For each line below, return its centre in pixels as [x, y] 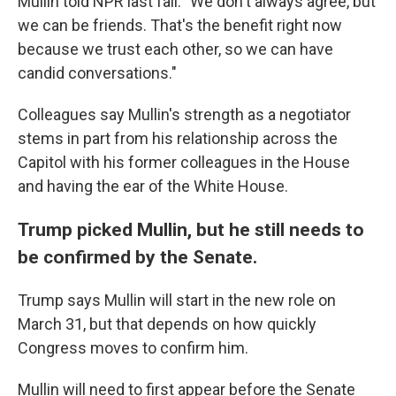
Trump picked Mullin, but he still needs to [191, 229]
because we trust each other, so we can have [175, 49]
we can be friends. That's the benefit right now [180, 25]
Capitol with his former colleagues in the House [184, 162]
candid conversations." [97, 73]
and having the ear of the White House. [153, 186]
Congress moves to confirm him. [133, 348]
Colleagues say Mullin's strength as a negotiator [184, 114]
